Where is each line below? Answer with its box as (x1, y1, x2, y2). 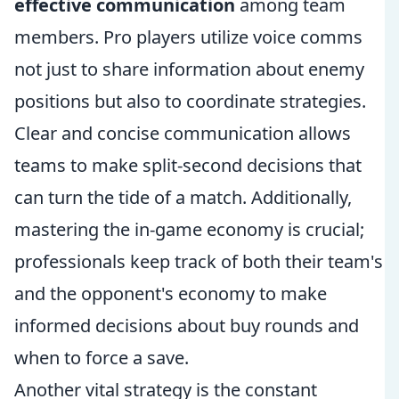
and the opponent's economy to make (14, 281, 327, 305)
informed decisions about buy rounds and (14, 313, 359, 338)
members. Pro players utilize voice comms (14, 25, 362, 49)
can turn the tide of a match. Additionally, (14, 185, 352, 209)
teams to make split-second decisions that (14, 153, 362, 177)
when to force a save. (14, 346, 189, 370)
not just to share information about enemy (14, 57, 364, 81)
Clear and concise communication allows (14, 121, 351, 145)
